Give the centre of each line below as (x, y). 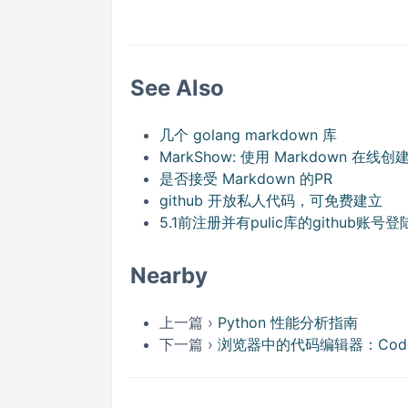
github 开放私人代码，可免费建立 (271, 200)
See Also (177, 88)
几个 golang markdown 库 (248, 135)
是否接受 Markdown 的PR (246, 178)
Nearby (169, 275)
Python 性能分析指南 (288, 322)
